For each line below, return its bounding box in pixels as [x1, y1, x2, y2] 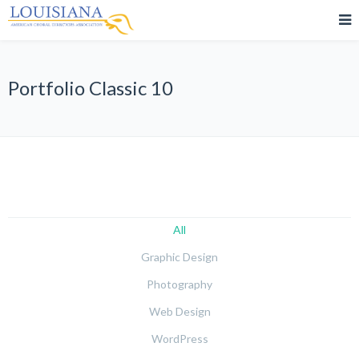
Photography [147, 277, 212, 291]
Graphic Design [141, 250, 218, 264]
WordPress [151, 332, 208, 345]
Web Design [148, 305, 211, 318]
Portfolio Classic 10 [8, 76, 173, 99]
